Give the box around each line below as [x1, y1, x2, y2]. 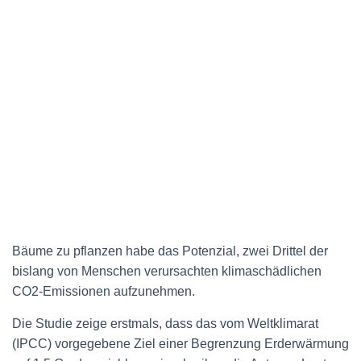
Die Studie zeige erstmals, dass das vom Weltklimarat [12, 317, 318, 330]
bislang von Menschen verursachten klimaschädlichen [12, 264, 322, 278]
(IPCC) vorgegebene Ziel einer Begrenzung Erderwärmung [12, 337, 349, 351]
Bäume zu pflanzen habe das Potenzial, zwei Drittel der [12, 244, 328, 258]
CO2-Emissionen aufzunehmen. [12, 284, 195, 298]
